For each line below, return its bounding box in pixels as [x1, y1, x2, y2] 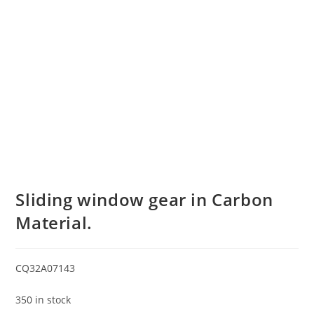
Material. [15, 210, 93, 234]
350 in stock [15, 292, 71, 306]
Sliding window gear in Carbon [15, 187, 273, 211]
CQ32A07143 [15, 261, 76, 275]
